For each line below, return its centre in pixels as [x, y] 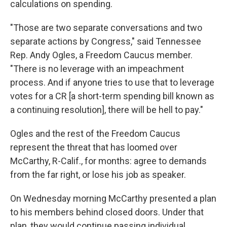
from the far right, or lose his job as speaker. [98, 174]
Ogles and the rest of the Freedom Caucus [95, 133]
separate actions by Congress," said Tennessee [106, 41]
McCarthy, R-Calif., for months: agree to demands [108, 161]
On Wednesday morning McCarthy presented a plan [113, 198]
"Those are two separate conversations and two [106, 27]
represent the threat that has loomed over [94, 147]
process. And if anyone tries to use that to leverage [112, 82]
